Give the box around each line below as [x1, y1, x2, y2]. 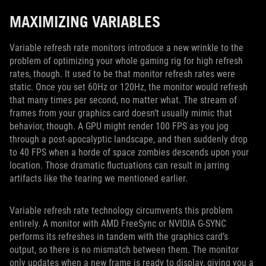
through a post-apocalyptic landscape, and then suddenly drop [9, 133, 248, 145]
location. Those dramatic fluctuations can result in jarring [9, 159, 229, 171]
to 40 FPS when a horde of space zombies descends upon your [9, 146, 249, 158]
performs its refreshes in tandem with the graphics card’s [9, 230, 228, 242]
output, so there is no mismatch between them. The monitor [9, 243, 239, 255]
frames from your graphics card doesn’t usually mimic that [9, 107, 232, 119]
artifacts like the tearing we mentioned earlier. [9, 172, 188, 184]
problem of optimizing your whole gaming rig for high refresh [9, 55, 243, 66]
